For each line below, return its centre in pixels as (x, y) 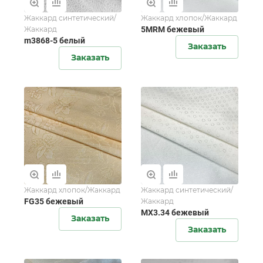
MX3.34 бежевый (175, 213)
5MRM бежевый (173, 29)
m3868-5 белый (55, 41)
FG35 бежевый (54, 201)
